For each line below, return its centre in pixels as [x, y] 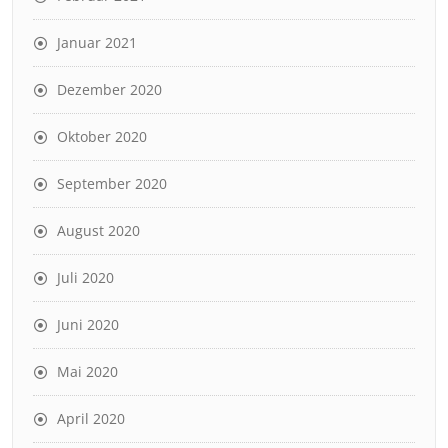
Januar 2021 [97, 42]
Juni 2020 [88, 324]
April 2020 [91, 418]
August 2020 [98, 230]
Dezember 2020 [109, 89]
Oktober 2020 [102, 136]
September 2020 [112, 183]
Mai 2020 [87, 371]
